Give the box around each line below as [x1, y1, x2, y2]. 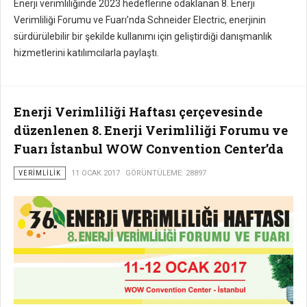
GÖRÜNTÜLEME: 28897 [125, 169, 206, 178]
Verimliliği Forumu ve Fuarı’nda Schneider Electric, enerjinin [14, 14, 266, 26]
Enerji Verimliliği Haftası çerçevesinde [14, 103, 262, 121]
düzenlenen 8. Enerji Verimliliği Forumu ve [14, 122, 288, 139]
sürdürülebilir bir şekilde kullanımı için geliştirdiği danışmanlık [14, 31, 272, 42]
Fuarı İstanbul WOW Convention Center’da [14, 140, 284, 158]
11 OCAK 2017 [71, 169, 120, 178]
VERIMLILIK [19, 169, 61, 178]
